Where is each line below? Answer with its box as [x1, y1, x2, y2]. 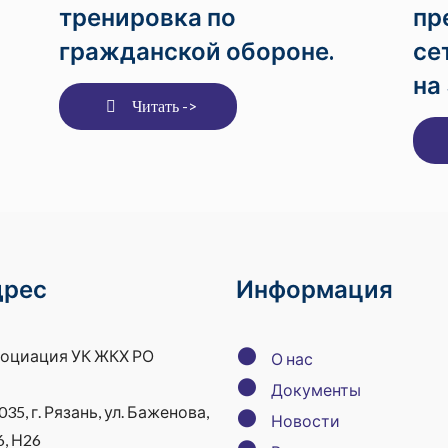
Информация [236, 274, 393, 303]
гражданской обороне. [59, 36, 335, 65]
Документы [271, 380, 361, 399]
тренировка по [59, 2, 237, 31]
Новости [271, 411, 340, 430]
